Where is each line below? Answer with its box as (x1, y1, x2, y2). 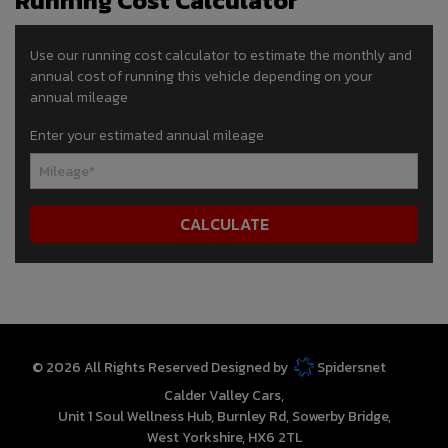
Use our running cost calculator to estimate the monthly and (30, 45, 412, 67)
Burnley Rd (216, 406, 286, 428)
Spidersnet (314, 357, 387, 379)
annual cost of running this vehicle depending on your (30, 66, 373, 88)
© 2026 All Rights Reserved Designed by (31, 357, 291, 379)
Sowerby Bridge (291, 406, 388, 428)
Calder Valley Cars (164, 385, 281, 407)
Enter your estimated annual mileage (30, 125, 264, 147)
